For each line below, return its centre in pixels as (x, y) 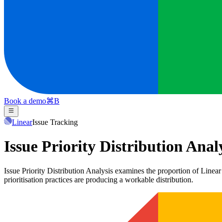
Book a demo (25, 101)
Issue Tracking (55, 122)
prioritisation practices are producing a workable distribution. (99, 179)
